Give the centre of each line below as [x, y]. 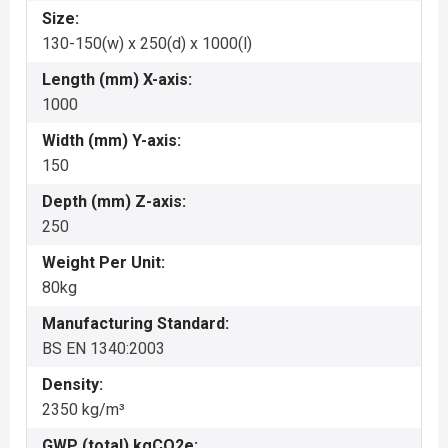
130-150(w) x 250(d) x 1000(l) [147, 43]
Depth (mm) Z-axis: [114, 201]
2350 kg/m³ [83, 409]
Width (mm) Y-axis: [111, 140]
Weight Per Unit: [103, 262]
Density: [72, 384]
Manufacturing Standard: [135, 323]
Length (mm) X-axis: [117, 79]
